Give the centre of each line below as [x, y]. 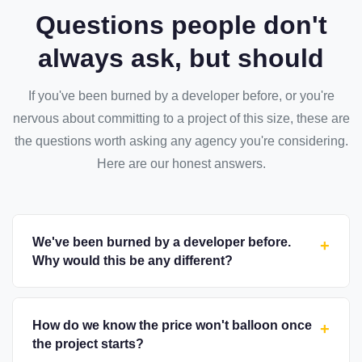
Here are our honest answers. [181, 164]
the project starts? [88, 343]
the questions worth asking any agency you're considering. [181, 141]
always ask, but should [181, 59]
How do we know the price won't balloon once [172, 325]
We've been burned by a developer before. [162, 242]
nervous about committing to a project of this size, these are [181, 119]
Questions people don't [181, 25]
